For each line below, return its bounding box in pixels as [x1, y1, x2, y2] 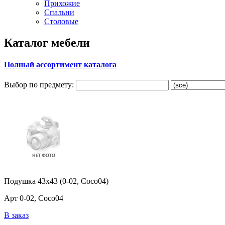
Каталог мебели [4, 36, 90, 49]
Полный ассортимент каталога [4, 60, 117, 69]
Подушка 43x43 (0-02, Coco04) [4, 177, 108, 186]
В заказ [4, 211, 29, 220]
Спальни [44, 8, 74, 17]
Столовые [44, 17, 78, 26]
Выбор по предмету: [4, 80, 74, 89]
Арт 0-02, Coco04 [4, 194, 63, 203]
